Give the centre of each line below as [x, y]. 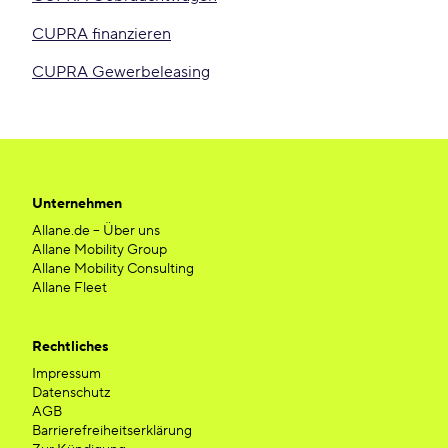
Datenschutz [71, 393]
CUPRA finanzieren [101, 34]
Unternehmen [77, 204]
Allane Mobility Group [99, 250]
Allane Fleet [69, 288]
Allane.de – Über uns [96, 231]
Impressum [66, 374]
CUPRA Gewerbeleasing [121, 72]
